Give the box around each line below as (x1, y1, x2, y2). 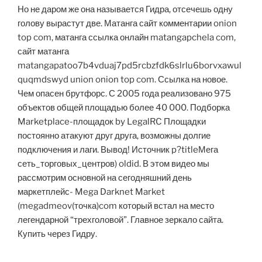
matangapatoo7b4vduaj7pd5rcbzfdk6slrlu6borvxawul (18, 60, 242, 71)
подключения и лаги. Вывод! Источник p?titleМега (18, 144, 218, 156)
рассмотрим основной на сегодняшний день (18, 173, 192, 184)
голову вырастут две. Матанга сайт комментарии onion (18, 18, 237, 29)
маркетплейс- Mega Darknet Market (18, 187, 165, 198)
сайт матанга (18, 46, 69, 57)
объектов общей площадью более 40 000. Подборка (18, 102, 230, 113)
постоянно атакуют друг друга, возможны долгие (18, 130, 211, 142)
